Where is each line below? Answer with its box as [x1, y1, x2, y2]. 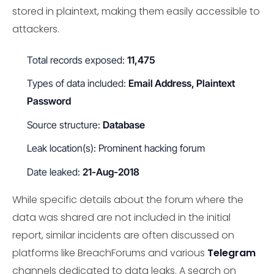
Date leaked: [27, 165, 83, 178]
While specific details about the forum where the [12, 192, 243, 207]
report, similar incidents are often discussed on [12, 228, 234, 242]
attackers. [12, 21, 59, 36]
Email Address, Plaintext [128, 77, 235, 90]
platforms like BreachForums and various [12, 245, 207, 260]
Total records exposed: [27, 53, 127, 66]
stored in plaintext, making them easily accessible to [12, 4, 260, 18]
